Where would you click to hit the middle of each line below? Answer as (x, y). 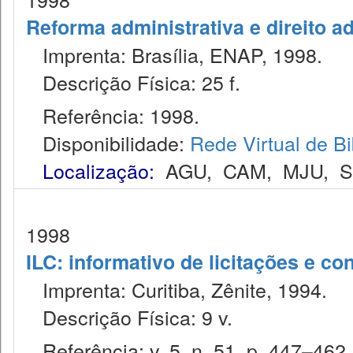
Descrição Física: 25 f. (133, 82)
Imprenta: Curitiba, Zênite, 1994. (176, 289)
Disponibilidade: (108, 143)
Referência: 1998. (113, 115)
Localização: (98, 170)
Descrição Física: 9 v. (129, 317)
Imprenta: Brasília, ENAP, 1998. (174, 54)
